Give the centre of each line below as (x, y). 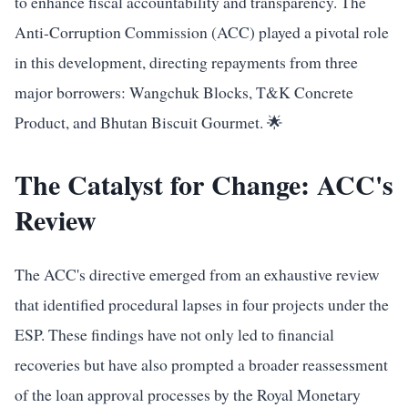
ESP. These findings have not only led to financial (174, 334)
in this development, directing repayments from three (186, 62)
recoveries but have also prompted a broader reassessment (201, 364)
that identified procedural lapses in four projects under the (202, 304)
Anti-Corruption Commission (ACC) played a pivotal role (202, 32)
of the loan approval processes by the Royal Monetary (188, 394)
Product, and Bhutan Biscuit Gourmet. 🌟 (149, 122)
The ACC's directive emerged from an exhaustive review (197, 274)
